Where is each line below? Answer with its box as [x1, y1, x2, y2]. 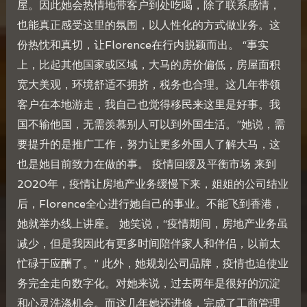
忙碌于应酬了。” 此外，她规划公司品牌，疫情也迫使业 [16, 257, 288, 271]
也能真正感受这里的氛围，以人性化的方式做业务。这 [16, 19, 280, 32]
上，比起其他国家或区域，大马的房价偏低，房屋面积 [16, 58, 280, 72]
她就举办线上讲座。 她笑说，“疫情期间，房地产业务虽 [16, 217, 288, 231]
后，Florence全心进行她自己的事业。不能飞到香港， [16, 197, 283, 211]
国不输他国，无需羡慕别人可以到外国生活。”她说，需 [16, 118, 285, 132]
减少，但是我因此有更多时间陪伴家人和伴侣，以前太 [16, 237, 280, 251]
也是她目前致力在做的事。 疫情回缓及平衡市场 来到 [16, 158, 276, 171]
